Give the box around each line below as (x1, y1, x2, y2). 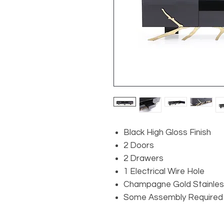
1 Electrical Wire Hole (123, 167, 204, 176)
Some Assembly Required (123, 193, 223, 202)
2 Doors (123, 141, 154, 150)
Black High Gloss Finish (123, 128, 211, 137)
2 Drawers (123, 154, 163, 163)
